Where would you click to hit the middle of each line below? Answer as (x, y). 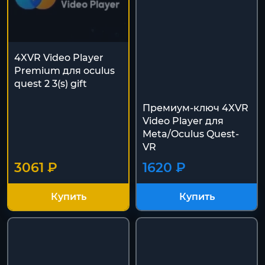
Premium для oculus (64, 70)
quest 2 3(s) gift (51, 83)
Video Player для (183, 121)
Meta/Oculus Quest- (191, 134)
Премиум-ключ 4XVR (195, 108)
